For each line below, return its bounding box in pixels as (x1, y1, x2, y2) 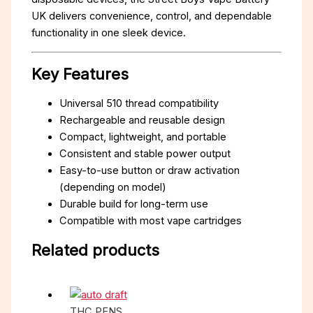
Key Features (31, 64, 129, 83)
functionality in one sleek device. (31, 26, 187, 39)
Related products (31, 241, 160, 260)
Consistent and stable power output (59, 147, 231, 160)
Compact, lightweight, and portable (59, 130, 227, 143)
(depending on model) (59, 180, 167, 194)
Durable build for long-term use (59, 197, 209, 210)
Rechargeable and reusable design (59, 113, 226, 126)
